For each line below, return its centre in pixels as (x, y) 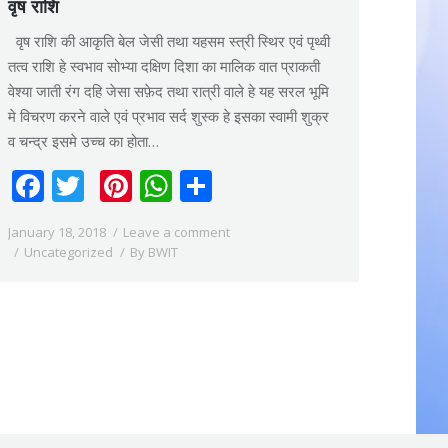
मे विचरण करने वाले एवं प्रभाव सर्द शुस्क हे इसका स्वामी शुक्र (168, 115)
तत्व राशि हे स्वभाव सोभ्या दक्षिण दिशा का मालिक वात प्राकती (164, 65)
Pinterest (199, 185)
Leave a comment (176, 231)
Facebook (114, 185)
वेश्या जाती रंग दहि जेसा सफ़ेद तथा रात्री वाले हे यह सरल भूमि (168, 90)
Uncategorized (68, 251)
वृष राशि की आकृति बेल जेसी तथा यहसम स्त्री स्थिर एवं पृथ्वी (169, 40)
